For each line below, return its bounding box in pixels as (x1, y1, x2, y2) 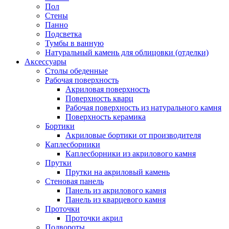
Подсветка (45, 30, 82, 38)
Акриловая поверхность (65, 85, 150, 94)
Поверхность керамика (65, 112, 146, 121)
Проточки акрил (65, 214, 123, 222)
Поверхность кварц (65, 94, 133, 103)
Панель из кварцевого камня (65, 195, 166, 204)
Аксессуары (25, 57, 66, 66)
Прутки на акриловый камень (65, 168, 170, 176)
